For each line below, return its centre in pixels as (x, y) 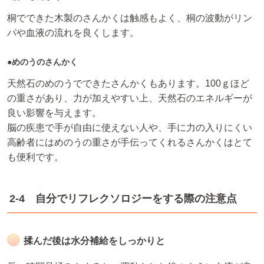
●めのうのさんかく (42, 62)
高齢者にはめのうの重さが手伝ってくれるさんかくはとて (130, 143)
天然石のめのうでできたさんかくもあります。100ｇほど (128, 84)
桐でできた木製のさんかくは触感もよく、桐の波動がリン (130, 18)
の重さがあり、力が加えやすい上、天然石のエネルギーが (130, 98)
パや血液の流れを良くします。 (73, 33)
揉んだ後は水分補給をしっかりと (94, 241)
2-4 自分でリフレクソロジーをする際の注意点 (123, 199)
